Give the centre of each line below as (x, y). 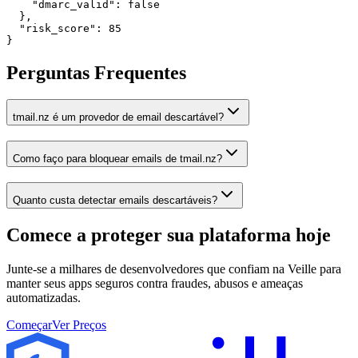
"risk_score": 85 (64, 28)
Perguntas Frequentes (96, 72)
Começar (29, 324)
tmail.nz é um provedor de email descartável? (118, 117)
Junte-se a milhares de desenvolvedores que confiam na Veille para (174, 268)
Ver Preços (79, 324)
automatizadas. (44, 297)
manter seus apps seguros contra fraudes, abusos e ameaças (155, 283)
